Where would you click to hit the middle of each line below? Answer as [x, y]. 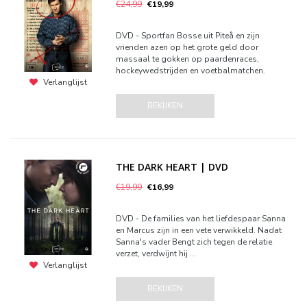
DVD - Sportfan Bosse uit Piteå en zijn [188, 36]
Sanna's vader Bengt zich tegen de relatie [194, 242]
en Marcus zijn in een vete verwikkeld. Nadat [199, 230]
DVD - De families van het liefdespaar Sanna [201, 219]
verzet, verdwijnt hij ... [156, 254]
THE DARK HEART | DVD [172, 167]
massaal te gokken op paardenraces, [188, 59]
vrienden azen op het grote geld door [187, 47]
